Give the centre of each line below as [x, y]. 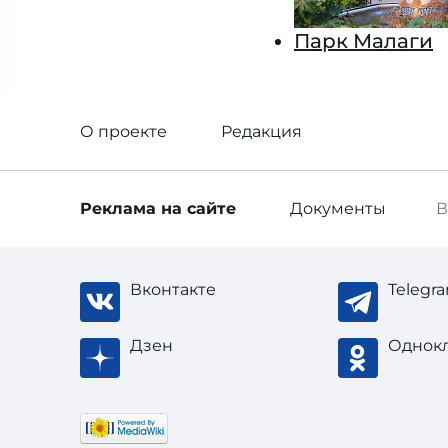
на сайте [198, 208]
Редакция [261, 131]
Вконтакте [173, 289]
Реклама [120, 208]
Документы [338, 208]
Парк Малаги [363, 41]
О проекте [123, 131]
